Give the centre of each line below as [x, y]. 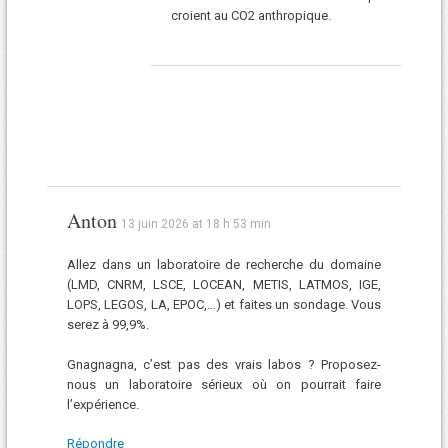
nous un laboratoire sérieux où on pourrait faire [224, 384]
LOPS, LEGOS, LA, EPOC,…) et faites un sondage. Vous [224, 305]
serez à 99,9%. [107, 325]
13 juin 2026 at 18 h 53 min [195, 224]
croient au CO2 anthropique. [250, 15]
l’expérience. [102, 404]
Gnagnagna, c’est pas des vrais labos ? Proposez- [224, 364]
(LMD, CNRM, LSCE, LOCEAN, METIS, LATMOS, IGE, [224, 285]
